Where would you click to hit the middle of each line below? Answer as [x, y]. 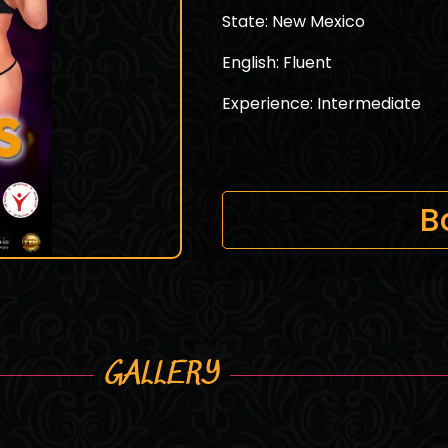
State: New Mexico [293, 21]
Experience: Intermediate [321, 104]
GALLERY [162, 375]
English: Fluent [277, 63]
